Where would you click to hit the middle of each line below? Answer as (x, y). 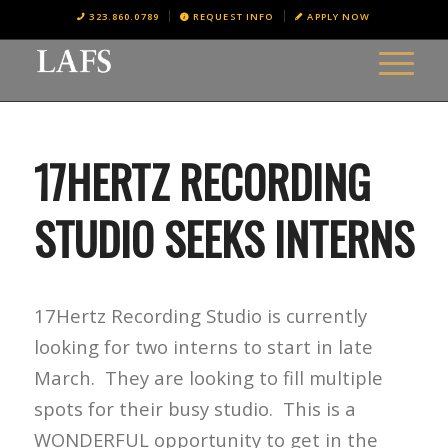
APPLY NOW (339, 16)
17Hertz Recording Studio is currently (200, 315)
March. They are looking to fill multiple (208, 377)
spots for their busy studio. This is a (194, 408)
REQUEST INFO (233, 16)
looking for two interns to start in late (203, 346)
